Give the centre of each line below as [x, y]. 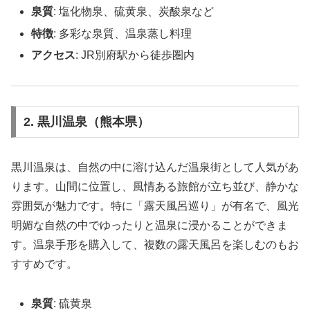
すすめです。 [44, 264]
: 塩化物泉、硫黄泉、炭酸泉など [134, 12]
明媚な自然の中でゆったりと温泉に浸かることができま [149, 226]
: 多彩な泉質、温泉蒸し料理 [123, 33]
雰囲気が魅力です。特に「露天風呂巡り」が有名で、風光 [155, 206]
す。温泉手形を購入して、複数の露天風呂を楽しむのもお [155, 245]
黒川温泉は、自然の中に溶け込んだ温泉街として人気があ [155, 167]
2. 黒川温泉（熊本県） [86, 122]
